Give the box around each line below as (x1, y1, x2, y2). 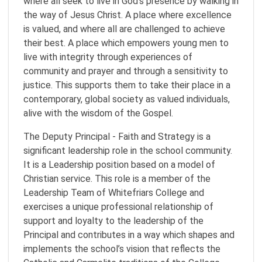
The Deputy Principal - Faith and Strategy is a (23, 131, 211, 142)
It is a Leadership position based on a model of (23, 159, 215, 170)
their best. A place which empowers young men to (23, 37, 229, 49)
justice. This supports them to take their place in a (23, 80, 230, 91)
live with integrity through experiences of (23, 51, 192, 63)
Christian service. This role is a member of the (23, 173, 211, 184)
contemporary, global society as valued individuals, (23, 94, 230, 105)
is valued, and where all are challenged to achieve (23, 23, 225, 35)
